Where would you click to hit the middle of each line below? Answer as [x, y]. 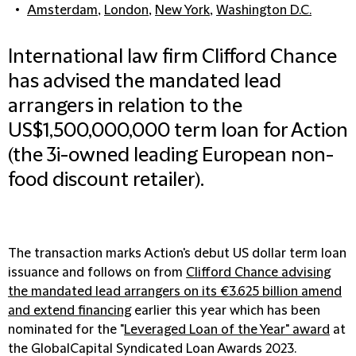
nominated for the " [66, 330]
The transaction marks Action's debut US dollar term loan [177, 253]
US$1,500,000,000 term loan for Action [178, 131]
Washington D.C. [264, 10]
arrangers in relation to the [125, 106]
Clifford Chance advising [258, 273]
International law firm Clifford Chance [172, 57]
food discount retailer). [106, 180]
